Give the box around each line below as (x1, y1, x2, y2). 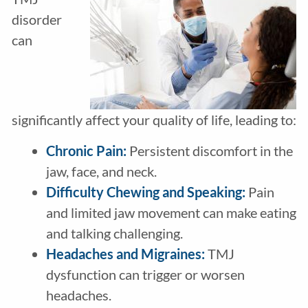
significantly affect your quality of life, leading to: (11, 111, 296, 129)
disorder (11, 11, 62, 28)
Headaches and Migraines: (45, 245, 205, 263)
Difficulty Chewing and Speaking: (45, 184, 245, 201)
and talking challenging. (45, 225, 183, 242)
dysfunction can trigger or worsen (45, 266, 245, 283)
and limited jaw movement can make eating (45, 204, 296, 221)
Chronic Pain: (45, 142, 126, 159)
